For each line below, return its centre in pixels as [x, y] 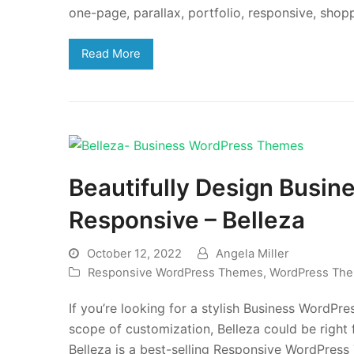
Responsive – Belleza [187, 220]
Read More [111, 54]
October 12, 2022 [134, 254]
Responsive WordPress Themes [175, 273]
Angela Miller [252, 254]
